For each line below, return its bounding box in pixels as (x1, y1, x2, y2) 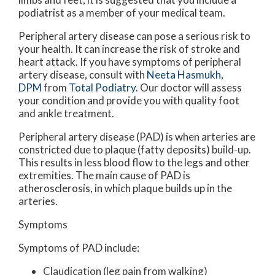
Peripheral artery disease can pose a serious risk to (18, 29, 250, 43)
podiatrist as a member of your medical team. (18, 6, 227, 20)
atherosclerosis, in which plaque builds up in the (18, 182, 232, 195)
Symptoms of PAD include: (18, 241, 139, 255)
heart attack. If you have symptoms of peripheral (18, 55, 241, 69)
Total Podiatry (69, 81, 136, 95)
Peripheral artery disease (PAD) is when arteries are (18, 130, 255, 144)
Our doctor (140, 81, 192, 95)
